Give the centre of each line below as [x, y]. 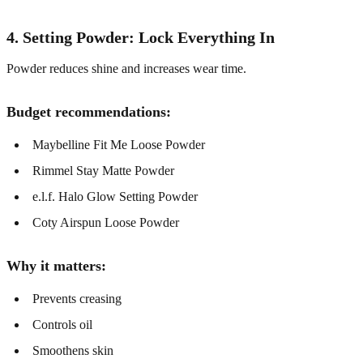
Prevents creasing [77, 299]
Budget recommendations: [89, 112]
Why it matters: [56, 266]
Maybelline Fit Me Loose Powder [119, 145]
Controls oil [62, 325]
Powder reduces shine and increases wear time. [126, 69]
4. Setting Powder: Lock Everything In [141, 38]
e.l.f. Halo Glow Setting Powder [115, 197]
